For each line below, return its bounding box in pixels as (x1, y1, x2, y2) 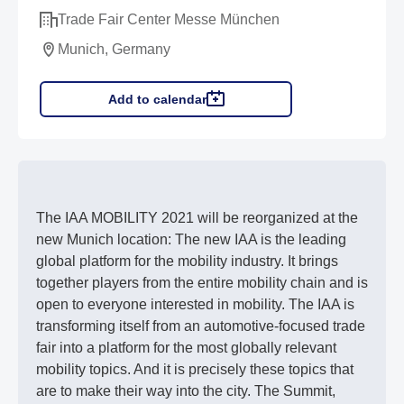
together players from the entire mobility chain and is (36, 275, 368, 290)
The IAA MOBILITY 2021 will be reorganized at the (36, 210, 358, 225)
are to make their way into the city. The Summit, (36, 383, 335, 399)
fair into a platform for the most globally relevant (36, 340, 336, 355)
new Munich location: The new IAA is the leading (36, 232, 346, 247)
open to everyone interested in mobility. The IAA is (36, 297, 354, 312)
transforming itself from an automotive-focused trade (36, 318, 365, 334)
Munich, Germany (58, 41, 170, 57)
